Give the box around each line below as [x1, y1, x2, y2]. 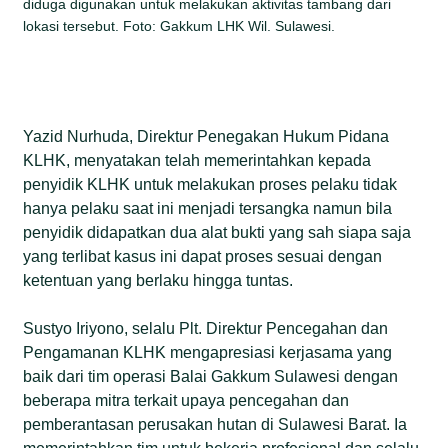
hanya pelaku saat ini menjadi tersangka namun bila [23, 199, 393, 217]
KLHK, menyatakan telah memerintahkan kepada [23, 151, 372, 169]
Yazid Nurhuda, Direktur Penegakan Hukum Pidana [23, 127, 390, 145]
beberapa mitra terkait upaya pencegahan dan [23, 391, 350, 409]
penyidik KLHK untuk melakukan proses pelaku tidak [23, 175, 398, 193]
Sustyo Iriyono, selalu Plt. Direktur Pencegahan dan [23, 319, 389, 337]
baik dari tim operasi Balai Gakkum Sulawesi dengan [23, 367, 399, 385]
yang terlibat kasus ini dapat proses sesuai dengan [23, 247, 383, 265]
